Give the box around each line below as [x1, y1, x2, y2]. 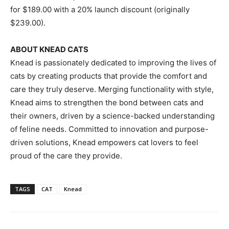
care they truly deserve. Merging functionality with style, [10, 84, 214, 95]
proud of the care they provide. [10, 151, 122, 161]
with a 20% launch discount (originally [52, 5, 190, 15]
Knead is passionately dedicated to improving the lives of [10, 58, 216, 68]
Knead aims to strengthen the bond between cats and [10, 98, 203, 108]
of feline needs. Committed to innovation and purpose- [10, 124, 209, 134]
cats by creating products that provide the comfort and [10, 71, 207, 81]
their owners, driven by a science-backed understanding [10, 111, 215, 121]
